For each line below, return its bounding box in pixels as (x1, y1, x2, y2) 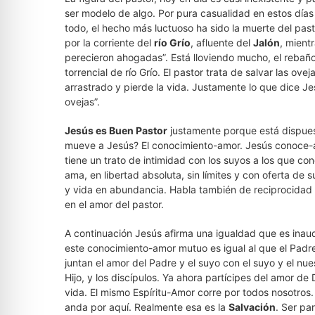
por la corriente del (65, 37, 154, 49)
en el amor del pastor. (65, 198, 164, 210)
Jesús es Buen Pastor (65, 124, 167, 136)
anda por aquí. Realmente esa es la (65, 301, 229, 313)
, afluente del (191, 37, 253, 49)
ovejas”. (65, 96, 100, 108)
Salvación (229, 301, 276, 313)
